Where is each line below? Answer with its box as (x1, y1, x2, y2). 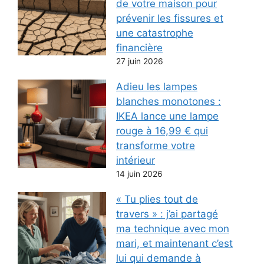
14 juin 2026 (116, 169, 163, 179)
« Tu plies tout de (116, 193, 198, 206)
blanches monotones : (116, 95, 221, 107)
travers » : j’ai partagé (116, 208, 218, 220)
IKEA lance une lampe (116, 110, 219, 122)
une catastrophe (116, 27, 193, 39)
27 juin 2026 (116, 56, 163, 66)
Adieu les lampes (116, 80, 197, 93)
